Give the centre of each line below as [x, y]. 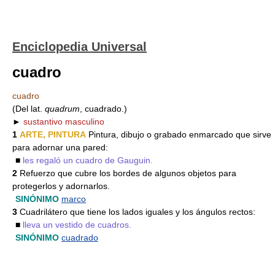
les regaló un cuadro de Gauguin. [88, 160]
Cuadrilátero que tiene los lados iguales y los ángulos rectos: [136, 212]
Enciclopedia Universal [79, 47]
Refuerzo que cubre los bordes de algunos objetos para [127, 173]
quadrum [62, 109]
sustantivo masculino [64, 122]
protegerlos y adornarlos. [61, 186]
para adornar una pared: [60, 147]
